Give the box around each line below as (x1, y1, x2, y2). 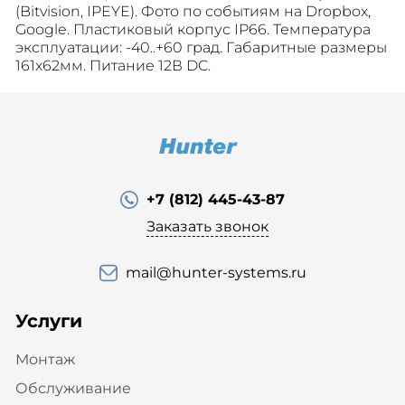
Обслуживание (14, 380, 131, 397)
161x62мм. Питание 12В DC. (14, 57, 211, 74)
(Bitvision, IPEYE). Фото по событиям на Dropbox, (14, 3, 371, 20)
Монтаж (14, 351, 75, 368)
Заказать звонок (146, 218, 268, 235)
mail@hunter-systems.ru (125, 264, 306, 281)
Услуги (14, 310, 82, 332)
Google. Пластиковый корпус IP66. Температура (14, 21, 371, 38)
